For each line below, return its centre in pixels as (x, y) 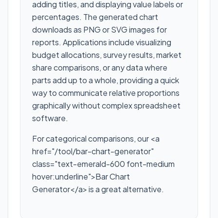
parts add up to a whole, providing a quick (106, 80)
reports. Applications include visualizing (102, 42)
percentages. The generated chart (95, 17)
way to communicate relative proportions (106, 93)
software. (50, 118)
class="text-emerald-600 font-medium (103, 164)
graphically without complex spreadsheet (106, 105)
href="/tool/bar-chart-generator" (93, 151)
